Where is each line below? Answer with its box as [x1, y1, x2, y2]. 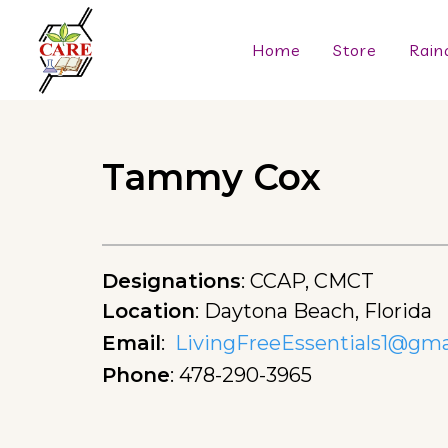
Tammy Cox [102, 155, 321, 199]
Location [102, 299, 195, 323]
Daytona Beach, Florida [204, 299, 432, 323]
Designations [102, 269, 241, 293]
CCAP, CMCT [250, 269, 374, 293]
